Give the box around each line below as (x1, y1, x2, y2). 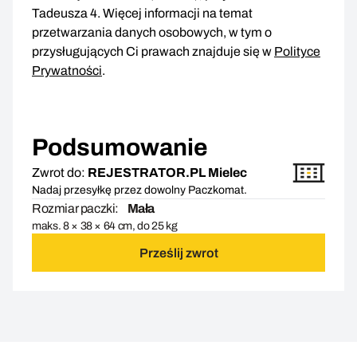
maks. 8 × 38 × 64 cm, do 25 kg (32, 220, 178, 233)
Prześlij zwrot (139, 245, 218, 260)
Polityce (274, 45, 320, 59)
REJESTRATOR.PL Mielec (88, 166, 247, 180)
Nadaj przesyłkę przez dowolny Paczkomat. (32, 184, 247, 197)
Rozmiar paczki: (32, 202, 119, 216)
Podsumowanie (32, 135, 208, 161)
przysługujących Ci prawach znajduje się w (32, 45, 274, 59)
